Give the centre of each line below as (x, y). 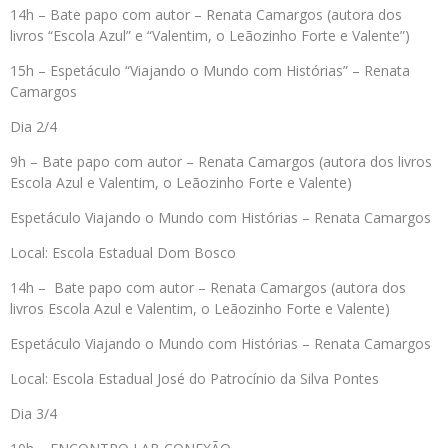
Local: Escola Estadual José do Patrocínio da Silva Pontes (194, 379)
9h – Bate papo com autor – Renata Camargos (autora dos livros (221, 162)
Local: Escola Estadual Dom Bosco (123, 253)
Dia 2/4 (33, 127)
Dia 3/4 (33, 414)
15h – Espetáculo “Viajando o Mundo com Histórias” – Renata (210, 71)
